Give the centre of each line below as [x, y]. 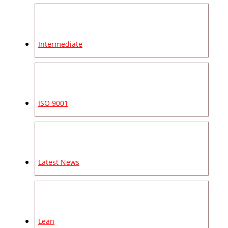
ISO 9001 [53, 103]
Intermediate [60, 44]
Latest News [59, 162]
